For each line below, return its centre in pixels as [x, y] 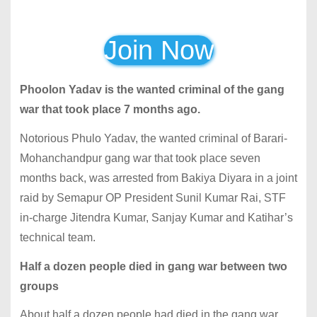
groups [39, 286]
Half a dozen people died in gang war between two [153, 266]
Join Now [158, 51]
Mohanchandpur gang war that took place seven [140, 158]
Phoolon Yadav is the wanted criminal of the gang [152, 90]
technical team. [57, 237]
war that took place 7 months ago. [110, 110]
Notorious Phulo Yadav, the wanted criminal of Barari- [153, 138]
